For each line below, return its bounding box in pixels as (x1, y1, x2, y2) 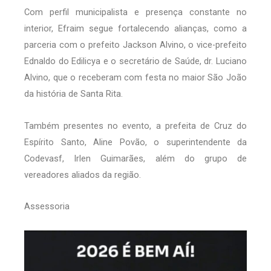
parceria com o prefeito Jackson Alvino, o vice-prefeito (24, 39, 247, 51)
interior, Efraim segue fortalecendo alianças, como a (24, 23, 247, 34)
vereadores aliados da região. (24, 169, 141, 180)
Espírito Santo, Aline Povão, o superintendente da (24, 136, 247, 148)
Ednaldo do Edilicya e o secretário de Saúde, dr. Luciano (24, 56, 247, 67)
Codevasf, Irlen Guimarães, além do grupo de (24, 152, 247, 164)
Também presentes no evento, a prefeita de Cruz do (24, 120, 247, 131)
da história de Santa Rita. (24, 88, 123, 100)
